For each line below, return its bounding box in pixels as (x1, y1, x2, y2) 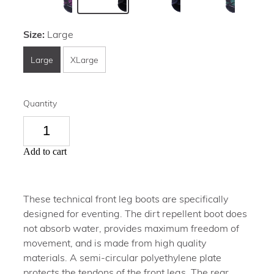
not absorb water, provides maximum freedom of (23, 221, 239, 234)
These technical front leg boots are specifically (23, 191, 228, 205)
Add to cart (23, 146, 67, 157)
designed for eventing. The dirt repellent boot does (23, 206, 247, 220)
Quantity (23, 97, 57, 109)
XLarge (70, 53, 98, 65)
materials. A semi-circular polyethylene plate (23, 250, 221, 264)
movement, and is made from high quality (23, 235, 206, 249)
